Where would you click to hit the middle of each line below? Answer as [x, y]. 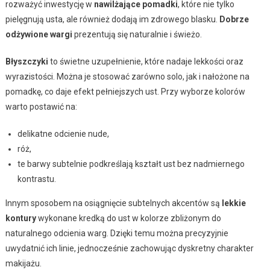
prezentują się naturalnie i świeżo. [137, 35]
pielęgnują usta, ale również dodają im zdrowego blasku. [112, 20]
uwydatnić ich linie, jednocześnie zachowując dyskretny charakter [129, 249]
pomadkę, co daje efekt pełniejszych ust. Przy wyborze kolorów [125, 92]
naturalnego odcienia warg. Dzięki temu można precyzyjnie [117, 234]
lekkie [234, 203]
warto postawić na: [41, 107]
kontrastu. [36, 179]
